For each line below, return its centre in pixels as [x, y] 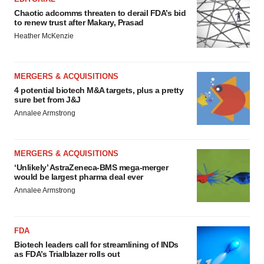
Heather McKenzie [44, 36]
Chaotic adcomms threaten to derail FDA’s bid [100, 13]
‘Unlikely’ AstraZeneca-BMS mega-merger [91, 167]
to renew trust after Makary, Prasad [79, 22]
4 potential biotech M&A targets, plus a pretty [99, 90]
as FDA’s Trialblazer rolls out [67, 254]
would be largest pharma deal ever [79, 177]
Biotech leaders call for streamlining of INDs [96, 245]
